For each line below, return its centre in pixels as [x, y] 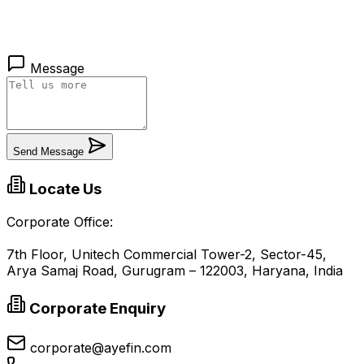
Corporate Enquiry [96, 308]
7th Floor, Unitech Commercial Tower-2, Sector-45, [167, 255]
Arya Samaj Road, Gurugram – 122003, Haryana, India [175, 271]
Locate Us [64, 189]
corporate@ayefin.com [101, 347]
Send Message [48, 151]
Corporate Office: [60, 222]
